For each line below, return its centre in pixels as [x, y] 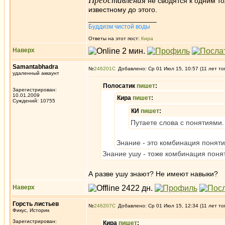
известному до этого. [123, 10]
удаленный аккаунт [36, 73]
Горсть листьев [36, 204]
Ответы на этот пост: [115, 38]
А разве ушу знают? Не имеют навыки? [153, 174]
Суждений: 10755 [34, 101]
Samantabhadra [35, 67]
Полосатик [120, 86]
